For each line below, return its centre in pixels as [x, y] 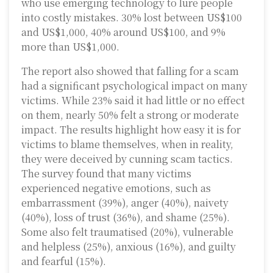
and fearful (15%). [64, 261]
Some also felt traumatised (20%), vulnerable [127, 232]
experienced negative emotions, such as [116, 188]
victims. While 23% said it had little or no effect [133, 101]
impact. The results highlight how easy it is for [131, 130]
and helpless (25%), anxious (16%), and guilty [129, 247]
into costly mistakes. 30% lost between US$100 [132, 18]
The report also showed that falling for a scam [130, 71]
